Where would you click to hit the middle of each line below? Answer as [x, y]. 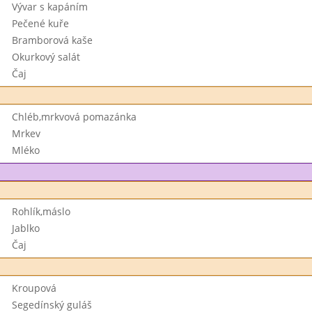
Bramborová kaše [52, 40]
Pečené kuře [40, 23]
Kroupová [34, 288]
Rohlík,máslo [41, 211]
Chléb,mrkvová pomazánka [74, 117]
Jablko [25, 228]
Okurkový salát [46, 57]
